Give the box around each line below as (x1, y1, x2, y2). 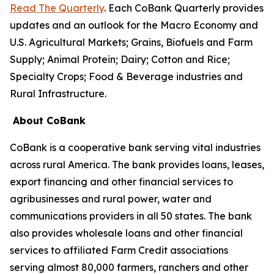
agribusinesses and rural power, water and (10, 193, 212, 205)
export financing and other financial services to (10, 176, 233, 188)
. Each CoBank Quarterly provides (104, 2, 264, 14)
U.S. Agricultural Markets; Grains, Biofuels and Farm (10, 36, 253, 48)
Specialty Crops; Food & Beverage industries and (10, 70, 243, 83)
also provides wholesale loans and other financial (10, 227, 243, 239)
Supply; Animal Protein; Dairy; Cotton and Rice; (10, 53, 230, 65)
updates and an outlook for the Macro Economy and (10, 19, 258, 31)
